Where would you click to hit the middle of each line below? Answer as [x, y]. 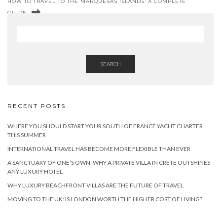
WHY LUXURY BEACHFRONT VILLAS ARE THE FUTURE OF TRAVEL [95, 185]
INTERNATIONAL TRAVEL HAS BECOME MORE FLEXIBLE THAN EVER [99, 148]
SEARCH [110, 64]
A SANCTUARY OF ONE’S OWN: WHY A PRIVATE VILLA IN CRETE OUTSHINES [109, 162]
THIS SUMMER [27, 135]
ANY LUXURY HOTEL [35, 171]
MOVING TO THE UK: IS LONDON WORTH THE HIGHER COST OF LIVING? [105, 199]
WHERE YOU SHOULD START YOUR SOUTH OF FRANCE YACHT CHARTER [105, 126]
